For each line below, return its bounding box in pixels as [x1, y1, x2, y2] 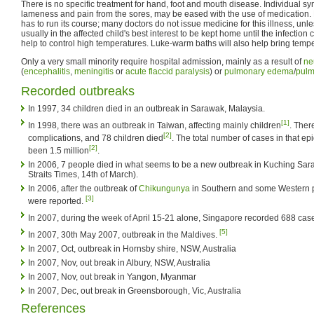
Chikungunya [139, 183, 190, 193]
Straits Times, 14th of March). [28, 169, 138, 179]
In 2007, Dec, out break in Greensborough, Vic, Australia [28, 285, 241, 296]
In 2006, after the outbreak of [28, 183, 139, 193]
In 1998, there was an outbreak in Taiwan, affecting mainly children [28, 120, 281, 130]
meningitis [74, 66, 114, 76]
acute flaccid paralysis [125, 66, 210, 76]
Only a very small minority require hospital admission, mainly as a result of [21, 56, 303, 67]
